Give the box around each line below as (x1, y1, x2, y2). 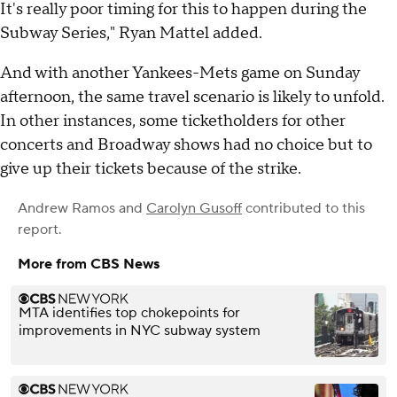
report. (18, 220, 62, 238)
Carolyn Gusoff (146, 198, 242, 217)
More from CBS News (18, 254, 160, 273)
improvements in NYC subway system (19, 321, 261, 339)
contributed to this (242, 198, 365, 217)
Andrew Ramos (18, 198, 115, 217)
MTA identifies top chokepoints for (19, 303, 240, 322)
